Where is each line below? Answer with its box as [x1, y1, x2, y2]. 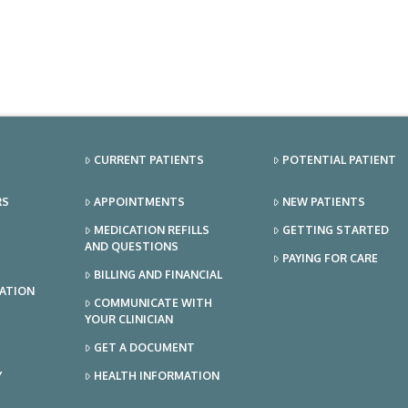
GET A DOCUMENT [93, 341, 195, 355]
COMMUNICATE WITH [93, 296, 212, 311]
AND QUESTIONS [85, 240, 179, 254]
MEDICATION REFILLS [93, 223, 209, 238]
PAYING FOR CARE [281, 251, 378, 266]
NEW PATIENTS [281, 195, 365, 209]
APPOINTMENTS [93, 195, 185, 209]
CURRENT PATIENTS [93, 153, 204, 168]
